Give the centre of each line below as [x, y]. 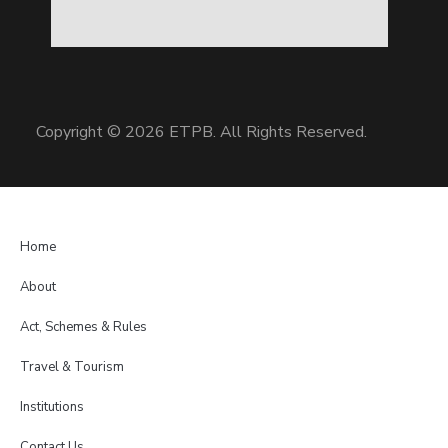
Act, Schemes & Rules [83, 326]
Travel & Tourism [72, 366]
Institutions [52, 406]
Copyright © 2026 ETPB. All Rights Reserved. [201, 131]
